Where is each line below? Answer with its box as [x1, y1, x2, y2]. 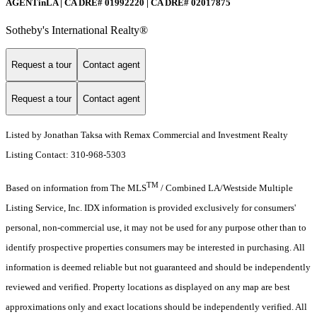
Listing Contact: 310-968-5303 [6, 149, 128, 161]
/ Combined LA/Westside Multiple [158, 183, 293, 194]
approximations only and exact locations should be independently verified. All [6, 301, 307, 313]
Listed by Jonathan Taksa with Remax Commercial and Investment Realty [6, 129, 288, 141]
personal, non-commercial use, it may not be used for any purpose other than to [6, 222, 306, 234]
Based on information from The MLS [6, 183, 146, 194]
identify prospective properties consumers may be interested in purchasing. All [6, 242, 305, 253]
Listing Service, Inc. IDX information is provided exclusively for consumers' [6, 202, 296, 214]
